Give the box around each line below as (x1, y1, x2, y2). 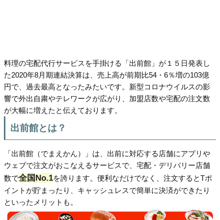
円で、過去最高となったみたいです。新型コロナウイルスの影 (4, 82, 210, 91)
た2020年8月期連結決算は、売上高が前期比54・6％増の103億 (4, 70, 209, 79)
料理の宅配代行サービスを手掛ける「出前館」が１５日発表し (4, 58, 210, 67)
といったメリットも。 (4, 197, 78, 206)
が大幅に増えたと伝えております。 (4, 106, 122, 114)
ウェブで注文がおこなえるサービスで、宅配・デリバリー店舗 (4, 161, 210, 169)
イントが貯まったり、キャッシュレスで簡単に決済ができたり (4, 186, 210, 194)
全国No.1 (19, 173, 53, 183)
